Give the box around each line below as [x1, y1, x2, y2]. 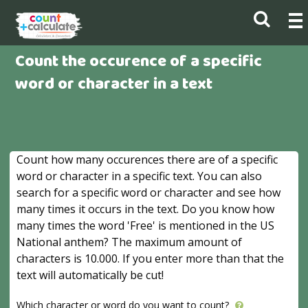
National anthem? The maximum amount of [16, 234, 243, 250]
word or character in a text [15, 71, 213, 98]
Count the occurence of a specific [15, 49, 263, 75]
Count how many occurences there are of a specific [16, 152, 278, 167]
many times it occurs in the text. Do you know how [16, 201, 275, 217]
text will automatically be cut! [16, 267, 164, 283]
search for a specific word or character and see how [16, 185, 281, 200]
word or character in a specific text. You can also [16, 168, 263, 184]
